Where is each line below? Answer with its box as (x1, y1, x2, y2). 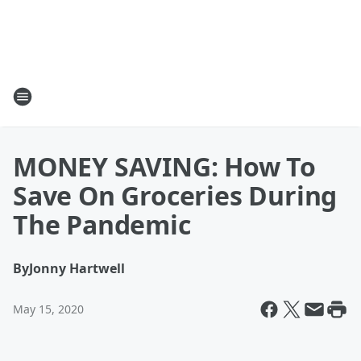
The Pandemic (13, 207, 191, 242)
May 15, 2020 (13, 301, 84, 317)
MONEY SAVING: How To (13, 149, 316, 184)
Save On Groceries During (13, 178, 338, 213)
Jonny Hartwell (29, 259, 125, 277)
